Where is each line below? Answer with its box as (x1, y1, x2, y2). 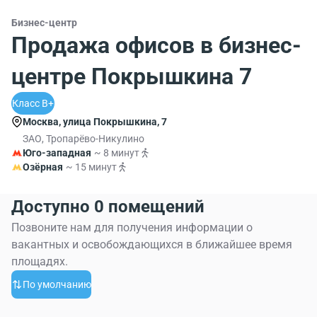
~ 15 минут (66, 161, 117, 173)
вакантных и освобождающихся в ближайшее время (11, 238, 292, 251)
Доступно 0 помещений (11, 197, 204, 217)
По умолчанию (23, 279, 91, 290)
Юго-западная (23, 147, 91, 158)
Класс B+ (12, 98, 54, 109)
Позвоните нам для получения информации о (11, 221, 253, 234)
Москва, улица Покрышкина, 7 (23, 116, 167, 127)
